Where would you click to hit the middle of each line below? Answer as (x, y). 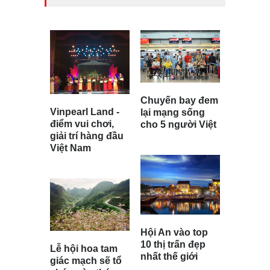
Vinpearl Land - (85, 111)
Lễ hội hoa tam (84, 249)
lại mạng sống (173, 112)
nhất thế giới (169, 256)
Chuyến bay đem (179, 100)
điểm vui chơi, (82, 124)
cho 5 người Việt (178, 124)
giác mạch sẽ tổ (86, 261)
